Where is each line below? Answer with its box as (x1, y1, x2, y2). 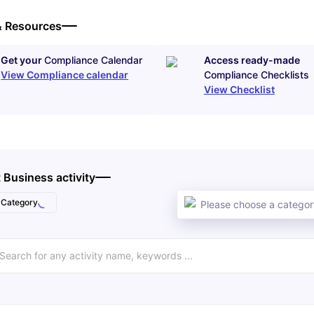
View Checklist (203, 83, 275, 96)
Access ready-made (203, 54, 300, 67)
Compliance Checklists (203, 69, 309, 81)
